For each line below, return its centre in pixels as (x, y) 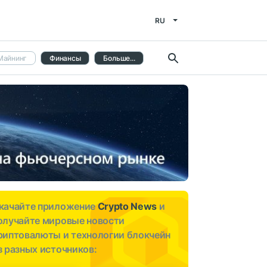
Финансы (65, 58)
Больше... (119, 58)
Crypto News (127, 207)
